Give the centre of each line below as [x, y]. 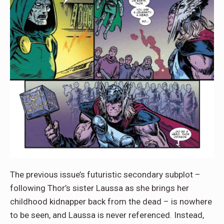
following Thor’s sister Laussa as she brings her [99, 188]
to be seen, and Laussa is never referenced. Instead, [107, 215]
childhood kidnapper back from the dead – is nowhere [111, 201]
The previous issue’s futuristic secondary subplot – [105, 174]
